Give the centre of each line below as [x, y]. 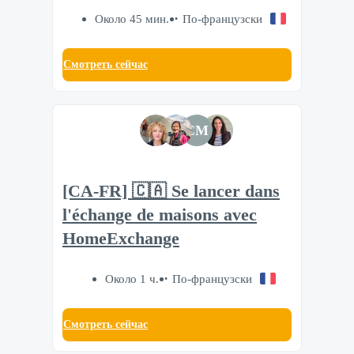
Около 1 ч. [132, 278]
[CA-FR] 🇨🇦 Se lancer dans [171, 192]
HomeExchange [121, 239]
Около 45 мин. [132, 18]
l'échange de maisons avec [160, 215]
